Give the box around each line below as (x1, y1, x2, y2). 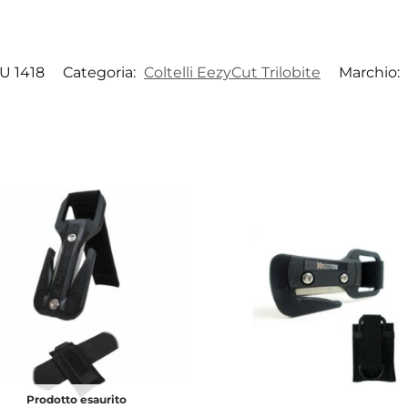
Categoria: (63, 64, 139, 82)
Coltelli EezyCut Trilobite (144, 64, 321, 82)
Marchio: (339, 64, 403, 82)
